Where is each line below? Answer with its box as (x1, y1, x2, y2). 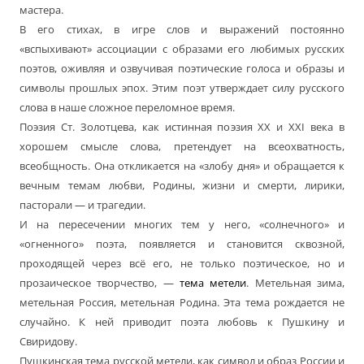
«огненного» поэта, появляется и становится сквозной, (19, 236, 344, 252)
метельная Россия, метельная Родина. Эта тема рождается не (19, 295, 344, 310)
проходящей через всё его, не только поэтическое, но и (19, 256, 344, 271)
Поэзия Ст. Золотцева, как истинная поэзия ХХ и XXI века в (19, 119, 344, 135)
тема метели (180, 275, 247, 291)
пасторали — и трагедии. (19, 197, 145, 213)
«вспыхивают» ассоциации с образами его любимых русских (19, 41, 344, 57)
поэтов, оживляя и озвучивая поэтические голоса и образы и (19, 61, 344, 76)
